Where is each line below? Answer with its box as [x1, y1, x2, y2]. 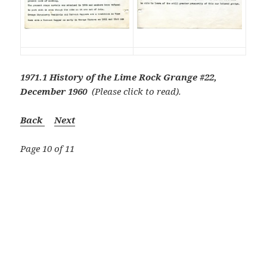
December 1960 [20, 85, 90, 98]
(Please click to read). [89, 85, 182, 98]
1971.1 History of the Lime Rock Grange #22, [20, 71, 218, 83]
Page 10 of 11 [20, 142, 75, 155]
